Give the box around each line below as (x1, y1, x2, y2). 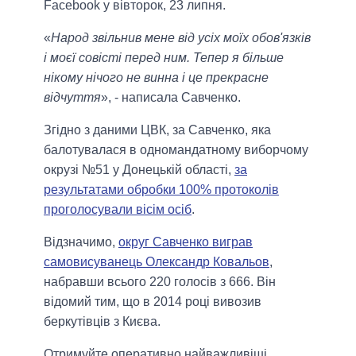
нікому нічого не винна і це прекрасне (44, 71, 269, 85)
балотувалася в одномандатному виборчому (44, 143, 308, 157)
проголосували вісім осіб (44, 203, 192, 217)
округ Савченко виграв (118, 235, 253, 250)
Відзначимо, (44, 235, 118, 250)
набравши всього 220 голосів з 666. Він (44, 275, 276, 289)
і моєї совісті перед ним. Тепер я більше (44, 51, 284, 65)
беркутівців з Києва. (44, 315, 161, 329)
